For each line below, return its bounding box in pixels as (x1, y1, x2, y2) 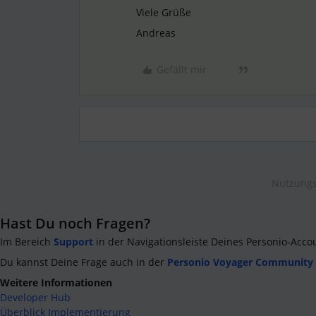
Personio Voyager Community (167, 255, 313, 269)
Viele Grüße (136, 6, 191, 19)
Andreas (136, 26, 176, 39)
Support (54, 235, 93, 248)
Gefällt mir (157, 63, 207, 76)
